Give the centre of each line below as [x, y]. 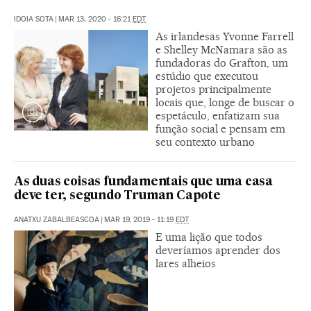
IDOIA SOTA [34, 19]
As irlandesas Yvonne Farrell [225, 37]
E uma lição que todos [209, 237]
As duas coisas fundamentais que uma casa [143, 183]
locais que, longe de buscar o [225, 103]
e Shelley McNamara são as [221, 50]
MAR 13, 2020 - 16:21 [95, 19]
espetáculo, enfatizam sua [218, 116]
